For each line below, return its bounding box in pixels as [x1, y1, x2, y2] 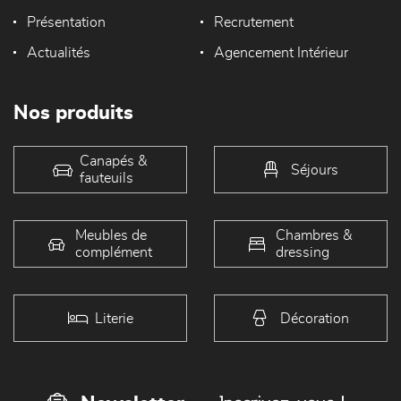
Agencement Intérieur [213, 46, 348, 61]
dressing [276, 244, 329, 260]
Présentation [27, 15, 106, 30]
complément [75, 244, 152, 260]
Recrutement [213, 15, 294, 30]
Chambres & [276, 227, 353, 243]
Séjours [290, 162, 338, 177]
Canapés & [80, 153, 148, 168]
